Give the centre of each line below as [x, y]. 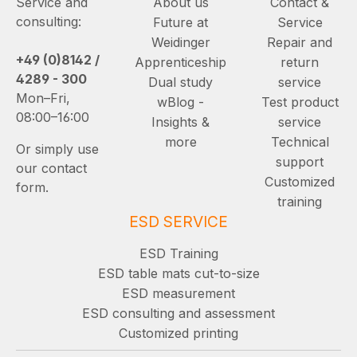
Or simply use [57, 149]
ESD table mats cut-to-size [178, 273]
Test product [300, 102]
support [300, 161]
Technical [300, 141]
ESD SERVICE [178, 221]
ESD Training [178, 253]
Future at [180, 22]
